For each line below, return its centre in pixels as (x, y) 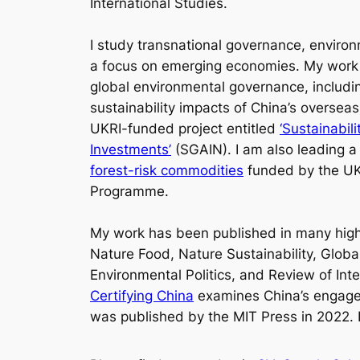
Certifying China (142, 296)
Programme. (129, 192)
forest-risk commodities (167, 171)
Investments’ (131, 150)
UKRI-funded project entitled (185, 129)
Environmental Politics (161, 275)
